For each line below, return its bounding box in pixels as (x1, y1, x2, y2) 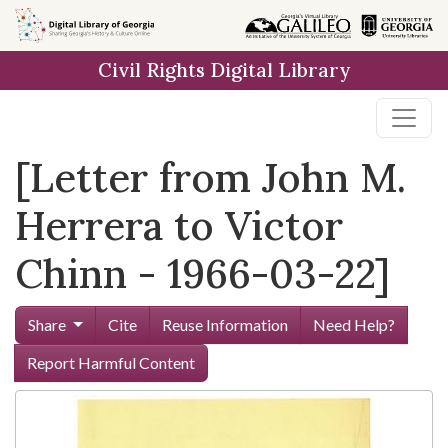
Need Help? (312, 315, 395, 334)
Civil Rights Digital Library (98, 58, 350, 82)
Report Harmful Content (27, 353, 195, 372)
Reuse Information (161, 315, 288, 334)
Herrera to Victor (15, 200, 343, 251)
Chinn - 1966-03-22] (15, 248, 390, 299)
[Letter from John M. (15, 152, 406, 203)
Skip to (26, 15, 74, 34)
